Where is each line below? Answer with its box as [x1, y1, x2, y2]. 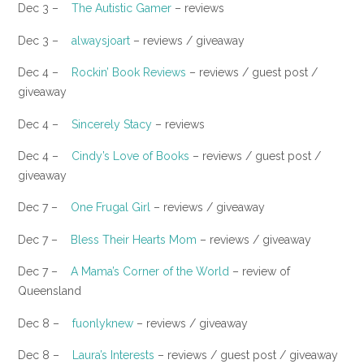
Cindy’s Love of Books [71, 149, 189, 162]
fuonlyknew [72, 316, 133, 330]
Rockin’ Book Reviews [71, 66, 186, 80]
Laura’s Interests [72, 348, 154, 362]
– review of [229, 265, 290, 279]
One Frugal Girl [71, 201, 150, 214]
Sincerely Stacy [71, 117, 152, 131]
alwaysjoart [71, 33, 130, 47]
